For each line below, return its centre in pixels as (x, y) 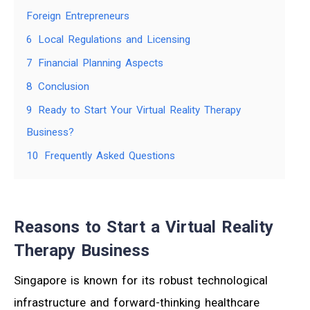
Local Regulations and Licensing (114, 40)
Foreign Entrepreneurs (78, 16)
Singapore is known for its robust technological (141, 281)
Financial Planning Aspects (101, 63)
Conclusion (64, 87)
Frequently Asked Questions (110, 156)
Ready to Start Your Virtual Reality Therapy (139, 110)
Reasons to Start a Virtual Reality (144, 227)
